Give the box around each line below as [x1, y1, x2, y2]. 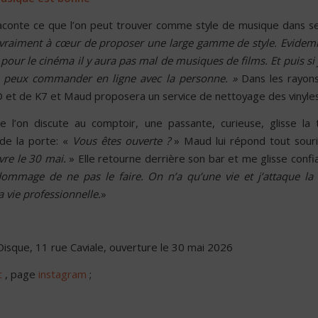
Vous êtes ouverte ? [72, 133, 170, 148]
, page [1, 266, 38, 281]
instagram [38, 266, 87, 281]
